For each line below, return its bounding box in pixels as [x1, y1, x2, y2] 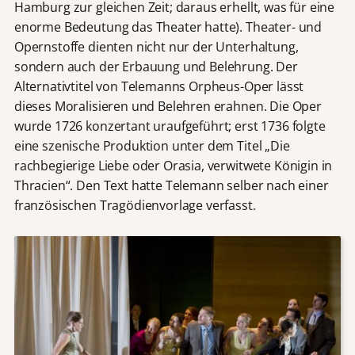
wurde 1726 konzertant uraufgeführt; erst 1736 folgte [13, 117, 326, 136]
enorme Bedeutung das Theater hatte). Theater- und [13, 18, 323, 36]
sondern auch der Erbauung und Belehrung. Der [13, 58, 298, 76]
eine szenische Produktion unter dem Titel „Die [13, 137, 290, 155]
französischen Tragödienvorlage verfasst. [13, 197, 256, 215]
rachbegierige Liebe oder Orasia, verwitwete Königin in [13, 157, 333, 175]
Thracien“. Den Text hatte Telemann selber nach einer [13, 177, 329, 195]
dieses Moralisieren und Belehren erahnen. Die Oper [13, 97, 322, 116]
